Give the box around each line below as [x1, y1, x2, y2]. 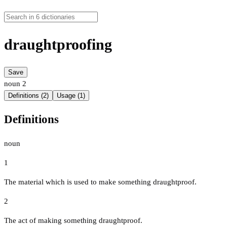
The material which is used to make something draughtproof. [4, 177, 197, 186]
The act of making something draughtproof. [4, 216, 142, 224]
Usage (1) [57, 92, 85, 100]
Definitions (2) [8, 92, 49, 100]
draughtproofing [4, 36, 112, 53]
